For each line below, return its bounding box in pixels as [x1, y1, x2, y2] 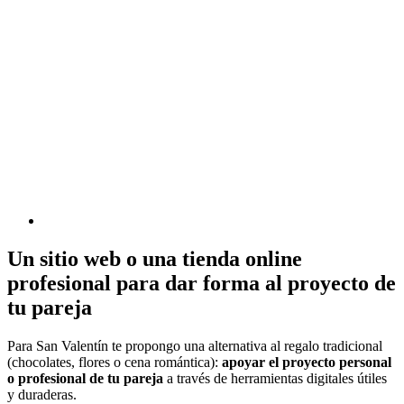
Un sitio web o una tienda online [7, 246, 302, 271]
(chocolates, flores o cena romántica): [7, 353, 222, 370]
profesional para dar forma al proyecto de [7, 271, 396, 295]
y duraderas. [7, 386, 77, 402]
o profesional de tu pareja [7, 370, 163, 386]
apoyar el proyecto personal [222, 353, 391, 370]
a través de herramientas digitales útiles [163, 370, 387, 386]
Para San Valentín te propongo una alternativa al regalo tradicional [7, 337, 382, 353]
